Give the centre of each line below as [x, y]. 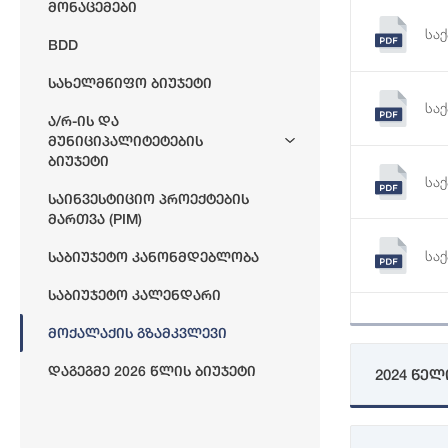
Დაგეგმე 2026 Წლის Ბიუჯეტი [152, 370]
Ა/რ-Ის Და [83, 120]
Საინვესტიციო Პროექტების [148, 198]
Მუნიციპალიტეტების [125, 140]
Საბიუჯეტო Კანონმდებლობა [153, 256]
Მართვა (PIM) [95, 218]
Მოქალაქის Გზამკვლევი [137, 332]
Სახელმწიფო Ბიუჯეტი [130, 82]
